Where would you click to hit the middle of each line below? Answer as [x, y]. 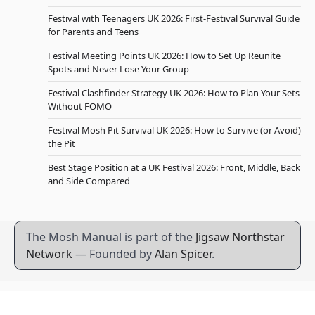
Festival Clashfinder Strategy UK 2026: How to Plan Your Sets [174, 92]
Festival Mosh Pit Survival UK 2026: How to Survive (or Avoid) [174, 130]
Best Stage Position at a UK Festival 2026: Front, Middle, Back [174, 167]
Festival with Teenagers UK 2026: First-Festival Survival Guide [174, 18]
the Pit [62, 143]
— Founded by [114, 253]
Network [49, 253]
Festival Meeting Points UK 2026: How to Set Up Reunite [164, 55]
